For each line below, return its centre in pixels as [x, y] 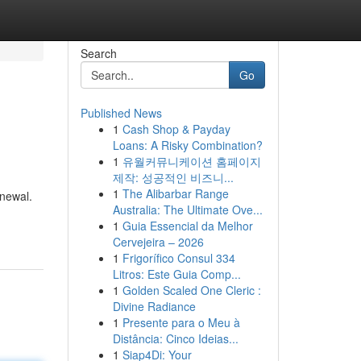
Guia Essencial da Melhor [187, 226]
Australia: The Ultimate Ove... [187, 210]
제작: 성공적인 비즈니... [173, 177]
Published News [121, 113]
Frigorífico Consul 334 [178, 258]
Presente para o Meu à [181, 322]
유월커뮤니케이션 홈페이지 [191, 161]
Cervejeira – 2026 [158, 242]
